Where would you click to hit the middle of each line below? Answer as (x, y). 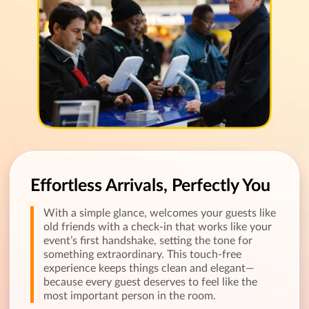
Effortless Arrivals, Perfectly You (150, 186)
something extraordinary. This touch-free (142, 254)
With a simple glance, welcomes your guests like (160, 213)
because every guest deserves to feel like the (150, 282)
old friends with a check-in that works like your (158, 227)
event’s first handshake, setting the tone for (148, 240)
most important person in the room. (130, 296)
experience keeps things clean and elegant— (149, 268)
